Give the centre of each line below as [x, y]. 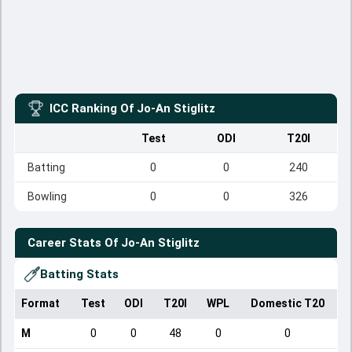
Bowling [47, 196]
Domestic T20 [288, 303]
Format [40, 303]
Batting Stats [79, 274]
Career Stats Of [73, 243]
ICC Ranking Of [92, 108]
